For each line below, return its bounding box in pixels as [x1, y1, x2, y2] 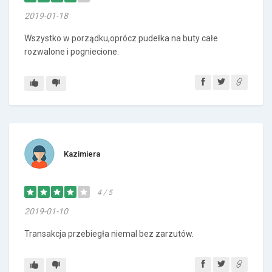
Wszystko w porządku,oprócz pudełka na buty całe [24, 33, 218, 43]
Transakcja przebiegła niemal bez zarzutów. [24, 229, 194, 239]
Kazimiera [64, 149, 100, 158]
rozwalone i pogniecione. [24, 47, 119, 56]
